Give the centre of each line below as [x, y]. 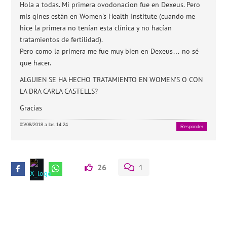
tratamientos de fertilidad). [62, 40]
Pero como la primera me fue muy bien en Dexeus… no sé [109, 51]
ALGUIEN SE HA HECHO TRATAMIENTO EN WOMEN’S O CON [111, 80]
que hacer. [36, 63]
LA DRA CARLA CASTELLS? [59, 91]
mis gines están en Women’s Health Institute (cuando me [108, 16]
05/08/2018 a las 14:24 [44, 125]
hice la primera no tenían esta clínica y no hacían [96, 28]
